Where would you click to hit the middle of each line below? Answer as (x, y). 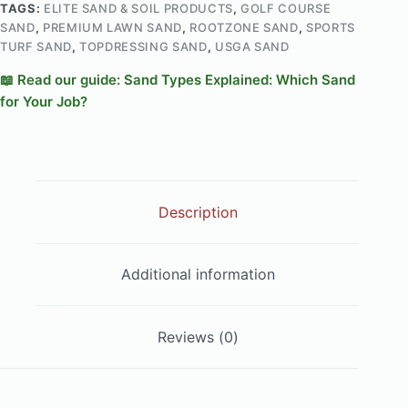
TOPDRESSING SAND (143, 47)
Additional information (198, 275)
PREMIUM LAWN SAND (112, 28)
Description (198, 212)
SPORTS (331, 28)
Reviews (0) (198, 337)
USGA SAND (252, 47)
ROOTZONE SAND (244, 28)
